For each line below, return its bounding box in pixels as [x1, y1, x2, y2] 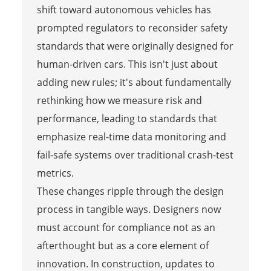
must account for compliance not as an [36, 220, 215, 234]
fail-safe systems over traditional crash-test [36, 148, 233, 162]
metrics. [36, 166, 74, 180]
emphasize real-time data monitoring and [36, 129, 226, 143]
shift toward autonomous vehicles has [36, 2, 211, 16]
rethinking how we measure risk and [36, 93, 202, 107]
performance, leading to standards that [36, 111, 217, 125]
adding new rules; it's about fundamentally [36, 75, 231, 89]
